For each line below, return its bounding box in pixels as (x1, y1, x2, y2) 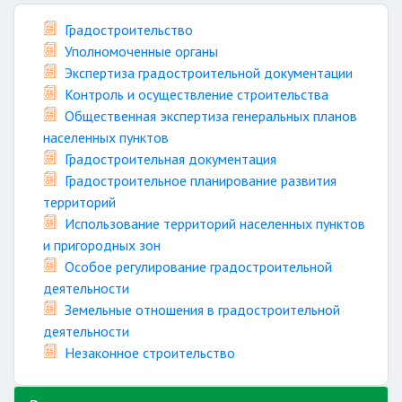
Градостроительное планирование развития (65, 171, 336, 189)
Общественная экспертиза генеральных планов (65, 107, 357, 125)
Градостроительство (65, 21, 193, 39)
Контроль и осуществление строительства (65, 85, 328, 103)
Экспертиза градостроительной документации (65, 64, 353, 82)
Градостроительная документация (65, 150, 276, 168)
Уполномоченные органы (65, 42, 218, 60)
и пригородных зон (43, 236, 161, 254)
